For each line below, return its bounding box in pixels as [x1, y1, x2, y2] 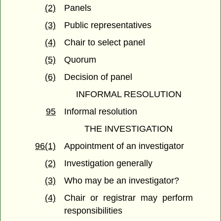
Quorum [64, 55, 97, 65]
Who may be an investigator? [64, 176, 180, 186]
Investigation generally [64, 158, 153, 169]
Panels [64, 3, 92, 13]
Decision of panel [64, 72, 133, 82]
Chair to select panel [64, 37, 146, 48]
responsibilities [64, 206, 123, 216]
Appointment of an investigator [64, 141, 184, 151]
